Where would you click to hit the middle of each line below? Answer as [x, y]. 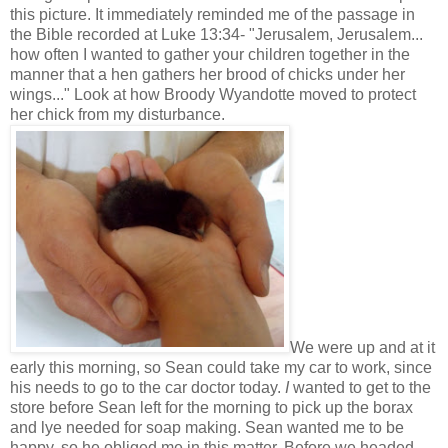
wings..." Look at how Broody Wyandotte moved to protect [213, 94]
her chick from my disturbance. [117, 114]
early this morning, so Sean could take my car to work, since [221, 367]
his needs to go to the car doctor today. [145, 387]
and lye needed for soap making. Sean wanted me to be [207, 427]
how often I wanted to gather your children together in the [210, 54]
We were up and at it [362, 347]
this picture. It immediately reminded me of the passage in [212, 14]
